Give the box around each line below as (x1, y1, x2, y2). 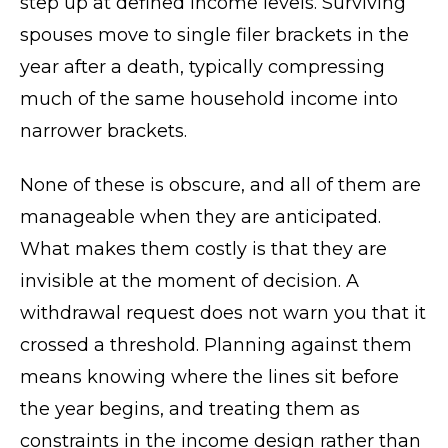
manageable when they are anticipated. (20, 206, 381, 228)
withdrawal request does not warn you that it (20, 302, 426, 324)
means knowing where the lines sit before (20, 366, 399, 388)
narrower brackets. (20, 120, 187, 142)
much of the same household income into (20, 88, 398, 110)
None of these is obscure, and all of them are (20, 174, 421, 196)
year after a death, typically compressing (20, 56, 385, 78)
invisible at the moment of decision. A (20, 270, 359, 292)
